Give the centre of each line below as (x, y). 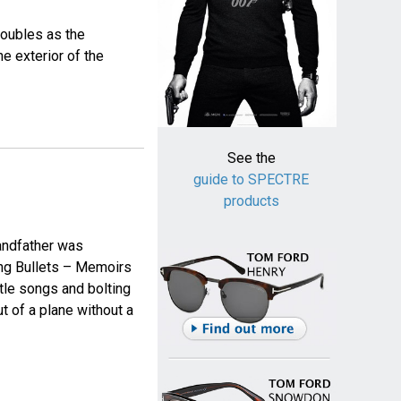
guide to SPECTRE (252, 180)
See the (251, 158)
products (251, 201)
